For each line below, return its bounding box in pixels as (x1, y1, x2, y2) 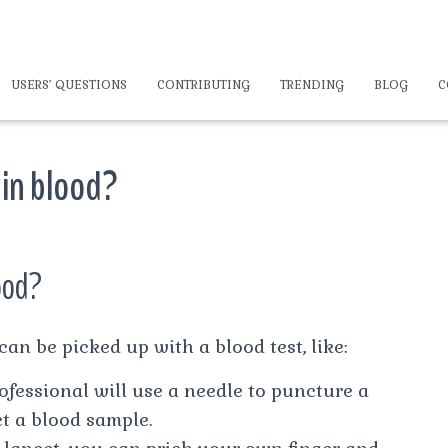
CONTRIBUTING (157, 76, 250, 93)
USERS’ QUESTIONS (11, 76, 127, 93)
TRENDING (280, 76, 344, 93)
